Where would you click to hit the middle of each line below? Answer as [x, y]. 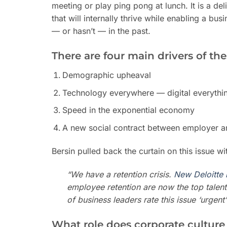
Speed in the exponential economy [128, 110]
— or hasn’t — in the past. [101, 31]
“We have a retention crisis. [120, 174]
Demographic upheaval [106, 75]
